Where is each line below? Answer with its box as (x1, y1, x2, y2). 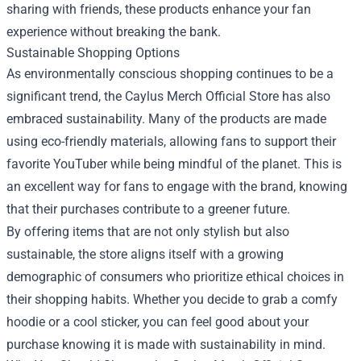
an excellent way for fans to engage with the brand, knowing (6, 179, 347, 195)
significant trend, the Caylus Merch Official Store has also (6, 89, 330, 105)
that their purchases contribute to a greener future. (6, 201, 290, 218)
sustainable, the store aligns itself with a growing (6, 247, 284, 263)
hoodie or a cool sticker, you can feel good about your (6, 314, 309, 330)
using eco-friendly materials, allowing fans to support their (6, 134, 336, 150)
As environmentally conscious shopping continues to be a (6, 66, 334, 82)
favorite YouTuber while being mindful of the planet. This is (6, 156, 342, 172)
